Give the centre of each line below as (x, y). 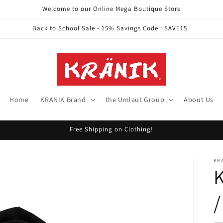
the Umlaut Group (135, 100)
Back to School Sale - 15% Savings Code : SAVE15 (110, 28)
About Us (199, 100)
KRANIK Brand (63, 100)
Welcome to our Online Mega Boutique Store (111, 9)
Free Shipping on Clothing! (111, 129)
